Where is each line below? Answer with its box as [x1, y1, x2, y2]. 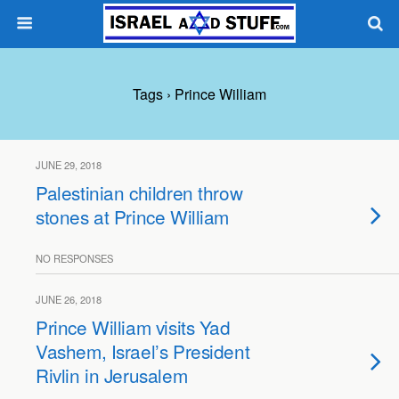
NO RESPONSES [36, 251, 113, 265]
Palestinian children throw [36, 179, 243, 206]
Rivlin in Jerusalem [36, 362, 188, 388]
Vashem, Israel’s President [36, 338, 250, 364]
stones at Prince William [36, 203, 230, 230]
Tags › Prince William [133, 84, 266, 104]
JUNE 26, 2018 [36, 292, 102, 306]
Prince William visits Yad [36, 313, 231, 340]
